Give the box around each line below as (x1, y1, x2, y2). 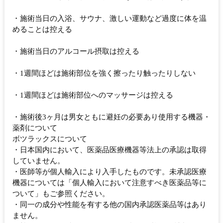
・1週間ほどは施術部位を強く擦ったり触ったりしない (12, 69, 196, 78)
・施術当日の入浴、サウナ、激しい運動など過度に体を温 (12, 14, 207, 23)
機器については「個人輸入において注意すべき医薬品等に (12, 179, 207, 187)
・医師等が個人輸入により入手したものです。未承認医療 (12, 168, 207, 176)
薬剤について (12, 124, 57, 132)
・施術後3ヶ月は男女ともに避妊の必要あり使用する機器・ (12, 113, 211, 121)
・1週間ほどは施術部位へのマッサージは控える (12, 91, 173, 100)
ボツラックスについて (12, 135, 87, 143)
